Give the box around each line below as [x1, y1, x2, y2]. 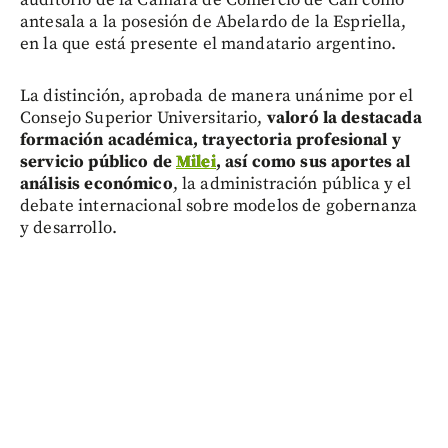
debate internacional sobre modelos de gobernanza [20, 194, 418, 217]
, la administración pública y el [172, 172, 412, 195]
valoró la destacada [266, 106, 422, 129]
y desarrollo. [20, 216, 117, 239]
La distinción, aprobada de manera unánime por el [20, 84, 414, 107]
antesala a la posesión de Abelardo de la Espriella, [20, 10, 407, 33]
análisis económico [20, 172, 173, 195]
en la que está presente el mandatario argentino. [20, 32, 397, 55]
